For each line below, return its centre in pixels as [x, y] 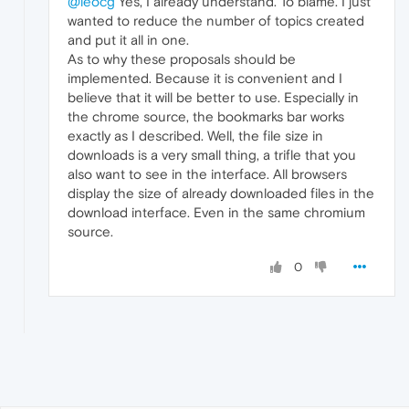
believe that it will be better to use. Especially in [213, 97]
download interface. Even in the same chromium [216, 212]
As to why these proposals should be [182, 58]
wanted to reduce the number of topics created [216, 20]
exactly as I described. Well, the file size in [195, 135]
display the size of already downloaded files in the [221, 193]
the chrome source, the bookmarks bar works [206, 116]
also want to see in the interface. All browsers [207, 173]
